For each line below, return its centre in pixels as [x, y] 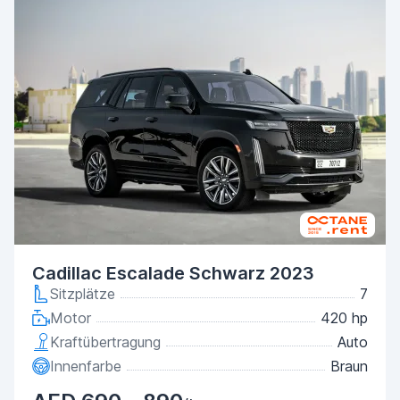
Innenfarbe [86, 366]
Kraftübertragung [105, 342]
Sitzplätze [83, 294]
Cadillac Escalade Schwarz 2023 [173, 273]
